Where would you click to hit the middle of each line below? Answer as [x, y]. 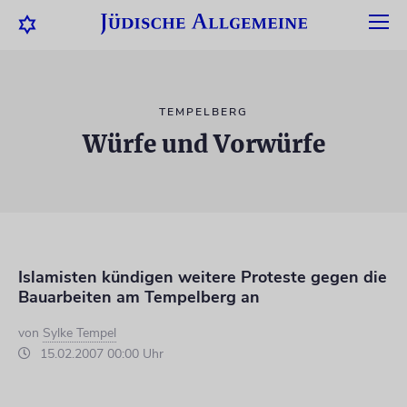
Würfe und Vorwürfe [203, 144]
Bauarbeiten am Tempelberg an [139, 297]
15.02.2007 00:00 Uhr [100, 354]
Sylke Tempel [79, 333]
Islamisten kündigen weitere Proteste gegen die [203, 277]
